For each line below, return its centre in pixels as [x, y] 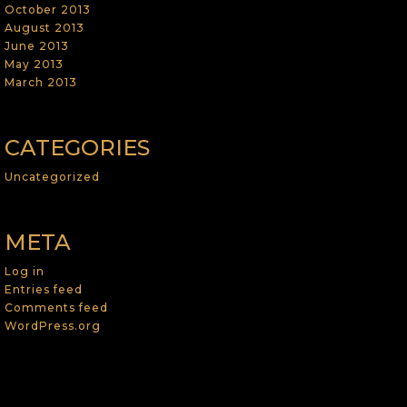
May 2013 [34, 64]
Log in [24, 271]
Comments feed [56, 307]
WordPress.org [52, 325]
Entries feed [43, 289]
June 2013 [36, 45]
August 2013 [44, 27]
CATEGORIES [77, 147]
